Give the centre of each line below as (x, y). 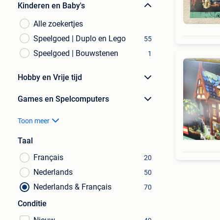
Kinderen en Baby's (51, 6)
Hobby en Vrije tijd (50, 77)
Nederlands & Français (72, 187)
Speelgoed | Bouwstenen (76, 53)
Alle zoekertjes (58, 24)
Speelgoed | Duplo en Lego (80, 39)
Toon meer (34, 121)
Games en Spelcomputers (63, 99)
